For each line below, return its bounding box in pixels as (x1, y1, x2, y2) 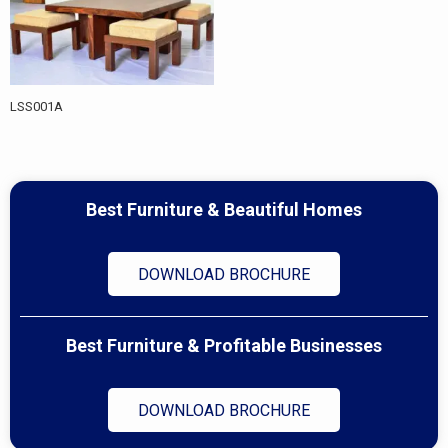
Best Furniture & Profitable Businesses (66, 334, 382, 356)
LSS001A (10, 99, 63, 114)
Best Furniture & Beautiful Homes (86, 199, 362, 221)
